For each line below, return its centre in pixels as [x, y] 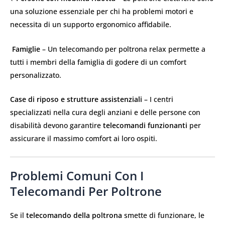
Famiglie [26, 49]
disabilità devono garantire [57, 126]
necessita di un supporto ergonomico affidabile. [91, 25]
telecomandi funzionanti [145, 126]
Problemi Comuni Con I [77, 175]
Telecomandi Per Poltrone [86, 191]
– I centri [158, 99]
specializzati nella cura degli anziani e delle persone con [105, 113]
